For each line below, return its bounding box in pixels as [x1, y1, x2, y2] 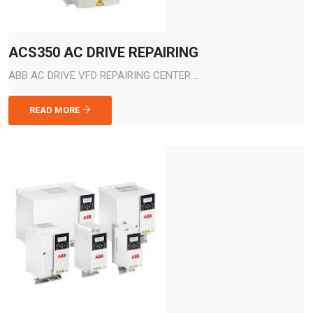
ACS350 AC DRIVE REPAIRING [8, 44, 198, 61]
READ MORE [29, 105, 82, 115]
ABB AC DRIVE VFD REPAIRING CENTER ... [8, 69, 200, 82]
